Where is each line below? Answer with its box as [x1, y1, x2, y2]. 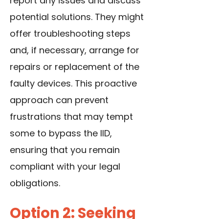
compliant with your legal [10, 160, 120, 173]
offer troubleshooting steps [10, 27, 131, 40]
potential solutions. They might [10, 11, 144, 23]
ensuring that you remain [10, 144, 120, 156]
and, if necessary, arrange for [10, 44, 139, 57]
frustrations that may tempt [10, 110, 133, 123]
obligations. [10, 177, 60, 190]
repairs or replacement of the [10, 61, 139, 73]
